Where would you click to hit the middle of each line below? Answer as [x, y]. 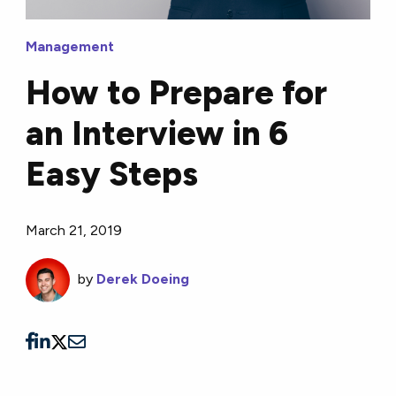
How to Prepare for [177, 93]
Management [70, 47]
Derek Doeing [143, 279]
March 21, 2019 [74, 231]
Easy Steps [112, 175]
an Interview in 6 [157, 134]
